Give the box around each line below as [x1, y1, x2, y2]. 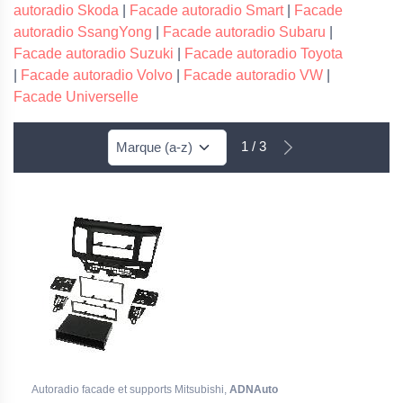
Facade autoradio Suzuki [13, 46, 174, 61]
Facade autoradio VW [184, 67, 323, 83]
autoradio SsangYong [13, 24, 152, 40]
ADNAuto [229, 383, 278, 396]
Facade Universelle [13, 89, 139, 104]
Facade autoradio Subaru [163, 24, 326, 40]
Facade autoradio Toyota [184, 46, 343, 61]
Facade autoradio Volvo [21, 67, 173, 83]
